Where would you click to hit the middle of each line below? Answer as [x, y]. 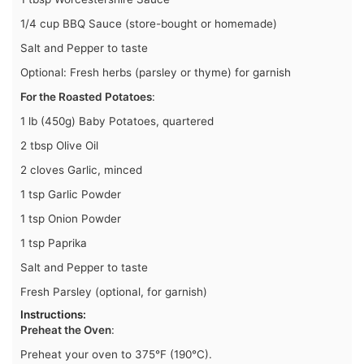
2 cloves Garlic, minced [81, 170]
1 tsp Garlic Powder [71, 195]
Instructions [52, 315]
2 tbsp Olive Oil [59, 146]
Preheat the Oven [66, 330]
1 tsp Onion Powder [71, 219]
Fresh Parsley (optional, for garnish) [114, 292]
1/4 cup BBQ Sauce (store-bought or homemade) [149, 24]
